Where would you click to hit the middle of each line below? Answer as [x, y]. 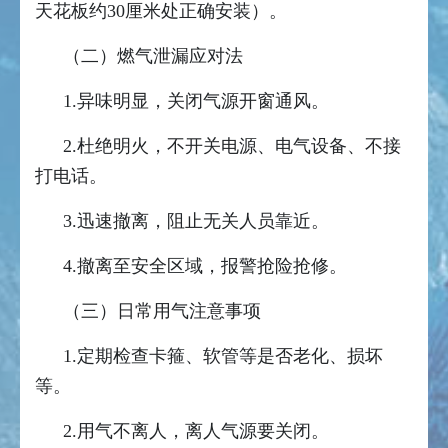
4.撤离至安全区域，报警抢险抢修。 [205, 266]
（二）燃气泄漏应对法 [153, 56]
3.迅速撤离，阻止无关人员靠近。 [196, 221]
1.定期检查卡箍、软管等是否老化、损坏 [223, 356]
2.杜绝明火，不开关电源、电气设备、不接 [232, 146]
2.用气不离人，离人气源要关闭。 [196, 431]
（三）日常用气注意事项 [162, 311]
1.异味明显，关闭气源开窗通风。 [196, 101]
